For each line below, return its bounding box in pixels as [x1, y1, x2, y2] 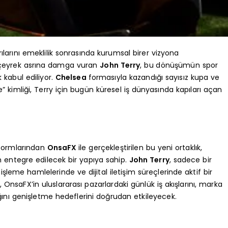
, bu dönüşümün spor [140, 60, 218, 70]
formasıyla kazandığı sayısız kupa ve [88, 72, 220, 82]
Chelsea [55, 72, 89, 82]
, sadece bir [169, 154, 212, 165]
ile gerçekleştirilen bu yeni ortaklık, [78, 142, 203, 153]
